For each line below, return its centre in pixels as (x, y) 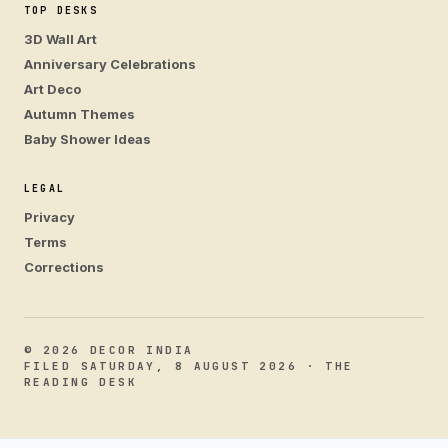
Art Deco (52, 89)
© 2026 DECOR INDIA (109, 350)
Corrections (64, 267)
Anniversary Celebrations (110, 64)
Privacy (49, 217)
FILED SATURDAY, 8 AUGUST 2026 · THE (189, 366)
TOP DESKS (61, 11)
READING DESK (81, 382)
